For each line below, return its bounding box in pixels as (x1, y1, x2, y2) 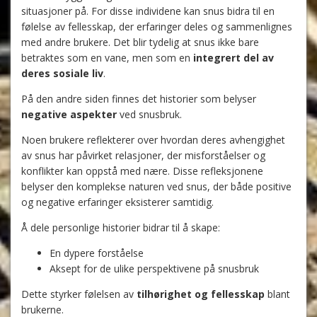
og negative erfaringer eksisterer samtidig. (21, 195, 214, 209)
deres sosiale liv (21, 67, 103, 81)
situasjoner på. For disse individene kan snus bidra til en (21, 4, 275, 18)
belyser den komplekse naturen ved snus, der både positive (21, 180, 292, 194)
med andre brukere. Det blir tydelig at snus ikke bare (21, 35, 259, 50)
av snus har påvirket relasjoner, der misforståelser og (21, 149, 265, 163)
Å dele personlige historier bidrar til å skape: (21, 221, 220, 235)
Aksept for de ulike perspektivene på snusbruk (50, 262, 259, 276)
